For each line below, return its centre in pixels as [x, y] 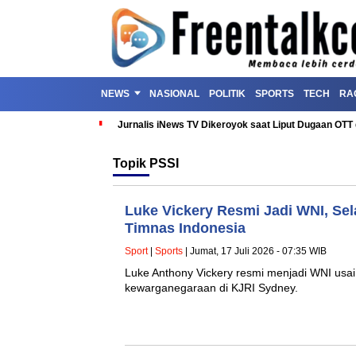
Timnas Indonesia [185, 228]
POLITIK [227, 94]
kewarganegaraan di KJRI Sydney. [211, 288]
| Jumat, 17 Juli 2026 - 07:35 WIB [255, 251]
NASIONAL [174, 94]
